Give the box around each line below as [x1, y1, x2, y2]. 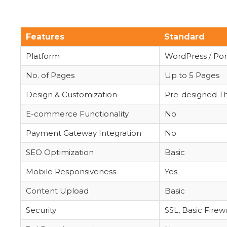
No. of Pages [26, 70, 74, 80]
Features [26, 32, 64, 42]
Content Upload [26, 186, 89, 196]
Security [26, 205, 56, 215]
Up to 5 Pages [165, 70, 219, 80]
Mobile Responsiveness [26, 167, 116, 176]
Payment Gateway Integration [26, 128, 141, 138]
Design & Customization [26, 90, 117, 99]
